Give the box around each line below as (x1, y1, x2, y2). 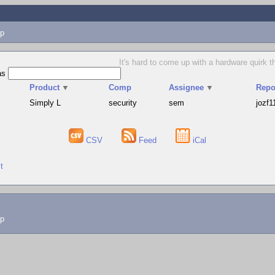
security (109, 98, 137, 107)
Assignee (169, 83, 204, 92)
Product (29, 83, 60, 92)
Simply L (29, 98, 61, 107)
